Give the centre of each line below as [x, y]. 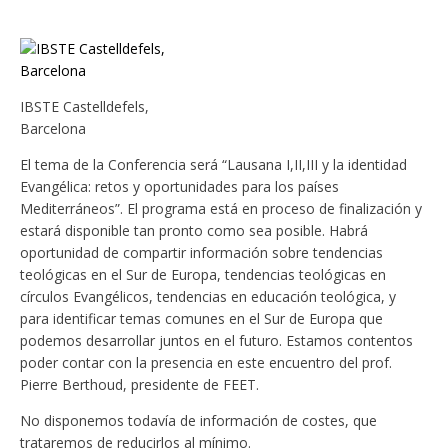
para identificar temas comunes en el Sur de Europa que [201, 319]
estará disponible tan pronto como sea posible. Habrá [194, 231]
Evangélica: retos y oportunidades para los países [179, 187]
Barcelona [53, 129]
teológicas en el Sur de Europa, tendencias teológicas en [203, 275]
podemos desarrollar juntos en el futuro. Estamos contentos [216, 341]
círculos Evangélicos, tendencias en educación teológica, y [208, 297]
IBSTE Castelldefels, [84, 107]
